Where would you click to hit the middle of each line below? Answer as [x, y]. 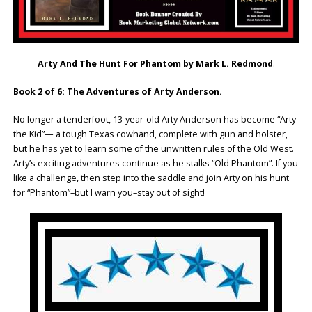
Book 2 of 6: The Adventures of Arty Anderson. [117, 92]
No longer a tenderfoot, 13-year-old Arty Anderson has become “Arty [154, 120]
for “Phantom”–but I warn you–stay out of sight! [109, 193]
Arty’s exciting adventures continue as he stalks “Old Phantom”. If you [155, 164]
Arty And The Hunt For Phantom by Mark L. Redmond [155, 64]
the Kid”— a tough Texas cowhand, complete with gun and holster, [150, 134]
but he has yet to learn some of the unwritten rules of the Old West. [153, 149]
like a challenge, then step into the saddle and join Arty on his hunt [151, 178]
